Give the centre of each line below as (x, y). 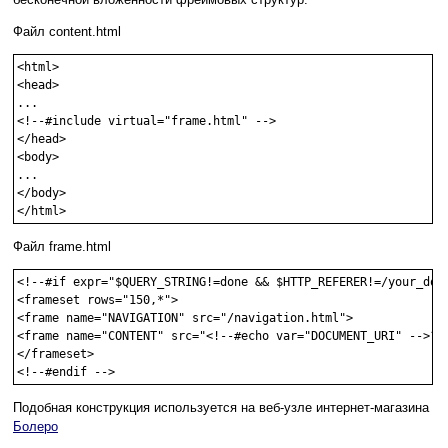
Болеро (35, 427)
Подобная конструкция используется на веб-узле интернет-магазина (221, 408)
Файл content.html (67, 32)
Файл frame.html (62, 247)
